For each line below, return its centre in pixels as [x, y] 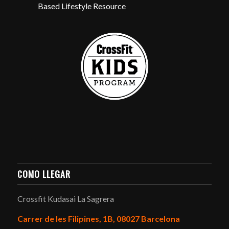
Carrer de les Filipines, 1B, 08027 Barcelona [98, 219]
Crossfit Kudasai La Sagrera [65, 198]
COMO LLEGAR [44, 174]
